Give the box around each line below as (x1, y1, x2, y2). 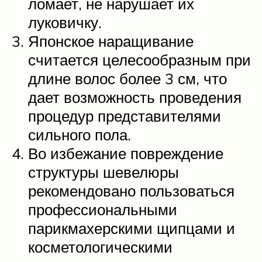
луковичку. (28, 13, 102, 32)
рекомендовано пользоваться (28, 181, 235, 201)
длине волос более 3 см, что (28, 69, 227, 88)
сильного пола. (28, 125, 131, 144)
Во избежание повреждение (28, 144, 223, 163)
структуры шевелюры (28, 163, 179, 182)
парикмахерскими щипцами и (28, 219, 235, 238)
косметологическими (28, 237, 173, 257)
